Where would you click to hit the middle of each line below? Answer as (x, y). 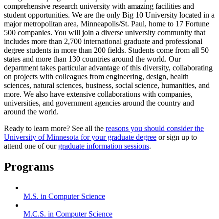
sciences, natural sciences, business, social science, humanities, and (107, 86)
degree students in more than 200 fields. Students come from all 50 (106, 50)
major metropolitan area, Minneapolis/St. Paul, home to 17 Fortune (107, 24)
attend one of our (31, 146)
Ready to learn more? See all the (55, 129)
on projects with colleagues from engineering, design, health (96, 77)
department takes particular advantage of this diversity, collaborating (108, 68)
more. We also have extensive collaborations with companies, (98, 94)
